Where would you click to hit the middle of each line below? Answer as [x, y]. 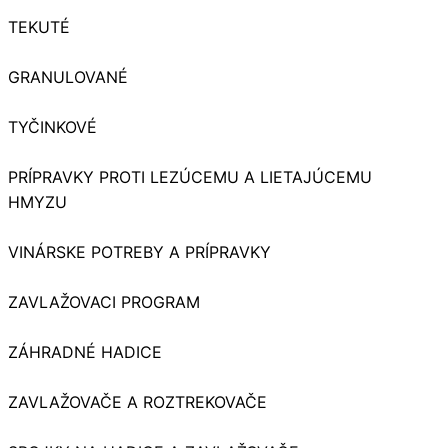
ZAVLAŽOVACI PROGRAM [104, 302]
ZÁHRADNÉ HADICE [85, 352]
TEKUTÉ [39, 27]
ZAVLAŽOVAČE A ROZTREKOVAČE [137, 402]
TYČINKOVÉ [52, 127]
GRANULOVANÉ [68, 77]
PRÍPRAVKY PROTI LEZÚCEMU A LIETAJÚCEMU [190, 177]
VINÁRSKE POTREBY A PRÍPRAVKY [139, 252]
